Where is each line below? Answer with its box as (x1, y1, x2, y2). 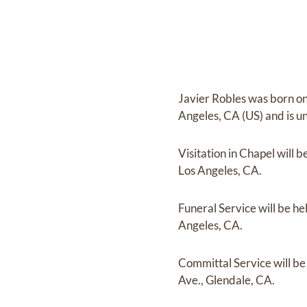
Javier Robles (178, 91, 249, 106)
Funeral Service (178, 201, 259, 215)
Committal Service (178, 256, 274, 270)
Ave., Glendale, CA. (178, 273, 275, 287)
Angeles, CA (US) (178, 108, 266, 123)
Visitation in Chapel (178, 146, 278, 160)
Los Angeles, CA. (178, 163, 262, 177)
